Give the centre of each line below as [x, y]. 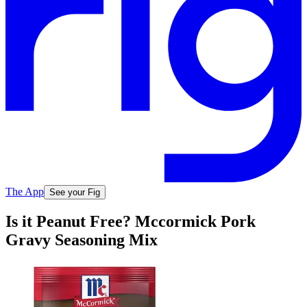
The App [25, 191]
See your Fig [75, 192]
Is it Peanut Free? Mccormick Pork [131, 222]
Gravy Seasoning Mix [82, 240]
